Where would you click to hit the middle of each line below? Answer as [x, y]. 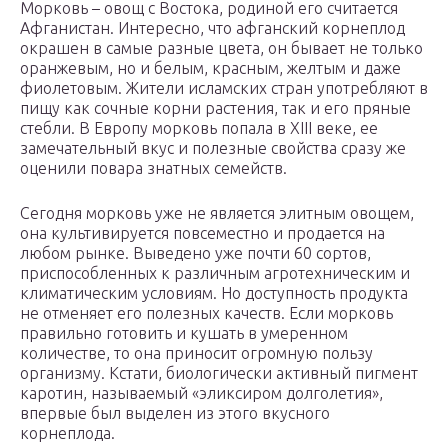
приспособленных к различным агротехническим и [215, 273]
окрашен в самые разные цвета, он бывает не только [221, 48]
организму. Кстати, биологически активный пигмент [219, 373]
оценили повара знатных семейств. [153, 168]
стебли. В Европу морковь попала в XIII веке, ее [199, 128]
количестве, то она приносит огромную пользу [196, 353]
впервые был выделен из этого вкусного [175, 413]
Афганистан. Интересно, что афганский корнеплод [212, 28]
